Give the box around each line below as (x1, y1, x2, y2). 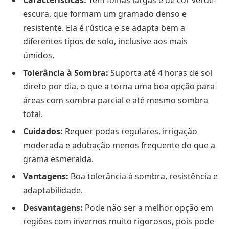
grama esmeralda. (23, 153, 94, 165)
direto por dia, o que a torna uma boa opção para (23, 81, 215, 93)
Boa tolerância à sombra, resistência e (68, 171, 218, 182)
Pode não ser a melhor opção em (83, 202, 213, 214)
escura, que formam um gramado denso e (23, 8, 187, 20)
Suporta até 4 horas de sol (108, 67, 212, 79)
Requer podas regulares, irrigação (63, 126, 197, 138)
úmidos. (23, 50, 54, 61)
